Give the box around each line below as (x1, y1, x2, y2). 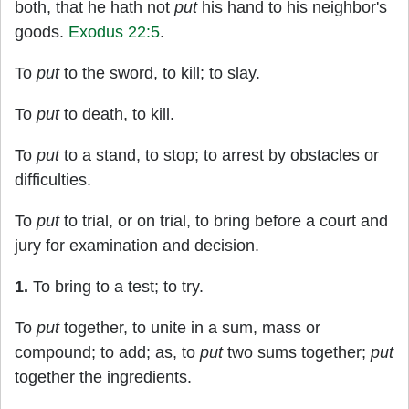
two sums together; (223, 343, 371, 362)
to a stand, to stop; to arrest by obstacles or (59, 146, 379, 164)
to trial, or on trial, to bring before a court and (59, 212, 388, 230)
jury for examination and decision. (15, 236, 259, 255)
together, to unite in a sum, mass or (59, 319, 320, 337)
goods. (15, 23, 68, 41)
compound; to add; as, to (15, 343, 200, 362)
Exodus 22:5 (68, 23, 160, 41)
